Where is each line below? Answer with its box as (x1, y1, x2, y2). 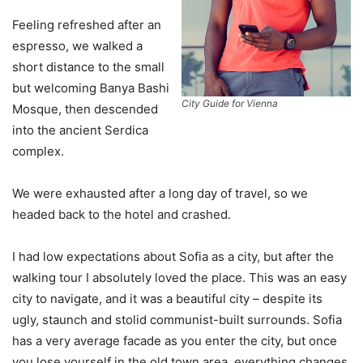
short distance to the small (12, 58, 164, 75)
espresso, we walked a (12, 37, 143, 53)
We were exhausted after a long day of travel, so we (12, 185, 308, 201)
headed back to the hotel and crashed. (12, 206, 231, 222)
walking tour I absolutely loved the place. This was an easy (12, 269, 347, 285)
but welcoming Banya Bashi (12, 79, 169, 96)
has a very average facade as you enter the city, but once (12, 332, 337, 348)
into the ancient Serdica (12, 122, 148, 138)
